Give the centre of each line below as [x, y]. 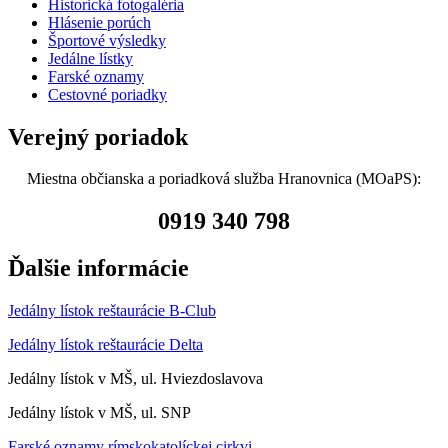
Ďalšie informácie [98, 268]
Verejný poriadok [98, 136]
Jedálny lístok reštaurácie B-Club [112, 311]
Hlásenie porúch [99, 22]
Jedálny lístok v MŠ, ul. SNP [99, 413]
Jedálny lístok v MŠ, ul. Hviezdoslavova [135, 379]
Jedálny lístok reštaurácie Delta [105, 345]
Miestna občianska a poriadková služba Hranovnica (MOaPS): [224, 179]
